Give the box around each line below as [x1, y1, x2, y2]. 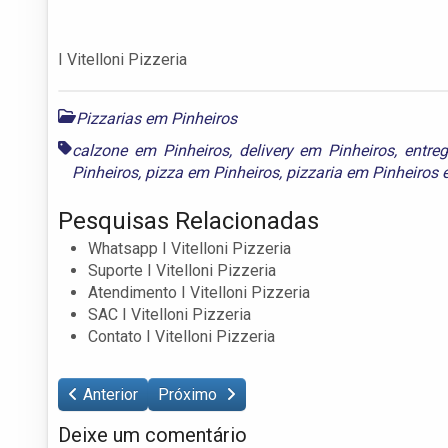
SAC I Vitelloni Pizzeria [88, 304, 251, 324]
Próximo [158, 384, 221, 404]
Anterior [83, 384, 138, 404]
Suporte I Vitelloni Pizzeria [88, 260, 276, 280]
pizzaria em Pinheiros [286, 162, 438, 182]
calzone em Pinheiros [72, 140, 229, 160]
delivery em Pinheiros [238, 140, 395, 160]
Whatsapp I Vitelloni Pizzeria [88, 238, 291, 258]
